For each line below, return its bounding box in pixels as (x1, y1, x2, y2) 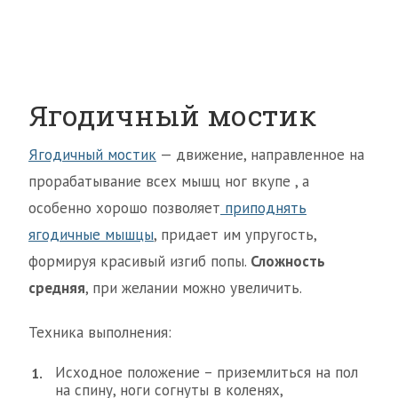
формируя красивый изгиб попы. (28, 251, 251, 271)
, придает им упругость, (154, 224, 316, 244)
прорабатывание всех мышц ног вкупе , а (28, 171, 309, 191)
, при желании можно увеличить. (85, 277, 302, 298)
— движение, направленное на (156, 144, 364, 164)
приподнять (220, 197, 306, 218)
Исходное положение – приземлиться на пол (55, 362, 358, 382)
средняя (28, 277, 85, 298)
